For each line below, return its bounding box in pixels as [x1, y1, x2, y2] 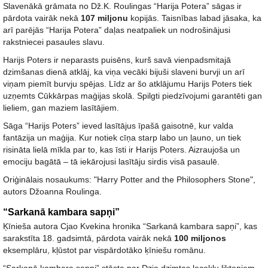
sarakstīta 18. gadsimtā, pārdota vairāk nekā [3, 233, 174, 243]
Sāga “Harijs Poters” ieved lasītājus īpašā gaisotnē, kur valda [3, 121, 233, 130]
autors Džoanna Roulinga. [3, 187, 102, 196]
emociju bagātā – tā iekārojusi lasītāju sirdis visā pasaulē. [3, 157, 220, 166]
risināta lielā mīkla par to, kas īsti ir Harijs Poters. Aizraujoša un [3, 145, 240, 154]
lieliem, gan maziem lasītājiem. [3, 103, 119, 112]
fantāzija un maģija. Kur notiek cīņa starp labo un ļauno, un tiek [3, 133, 241, 142]
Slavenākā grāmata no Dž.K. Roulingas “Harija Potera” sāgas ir [3, 1, 242, 11]
